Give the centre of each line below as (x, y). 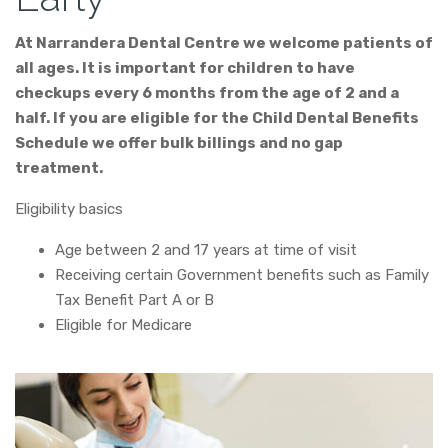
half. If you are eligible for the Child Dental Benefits (217, 118)
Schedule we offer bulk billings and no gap (179, 143)
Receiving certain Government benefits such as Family (242, 275)
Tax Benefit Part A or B (134, 300)
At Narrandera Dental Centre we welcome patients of (224, 43)
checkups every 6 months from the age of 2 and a (207, 93)
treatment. (59, 168)
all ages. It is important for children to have (185, 68)
